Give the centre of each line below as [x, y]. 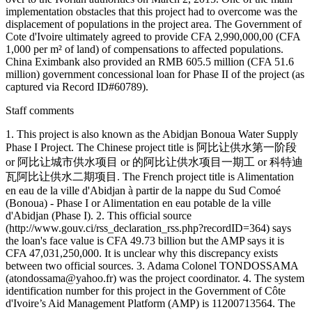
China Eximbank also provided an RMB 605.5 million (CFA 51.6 [150, 61]
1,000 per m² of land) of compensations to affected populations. [145, 49]
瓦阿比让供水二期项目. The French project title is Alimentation [150, 176]
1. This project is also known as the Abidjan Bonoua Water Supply [152, 134]
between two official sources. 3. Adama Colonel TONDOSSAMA [152, 265]
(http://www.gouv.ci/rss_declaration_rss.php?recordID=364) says [148, 228]
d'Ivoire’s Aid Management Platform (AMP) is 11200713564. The [150, 303]
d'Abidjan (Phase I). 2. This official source [99, 215]
